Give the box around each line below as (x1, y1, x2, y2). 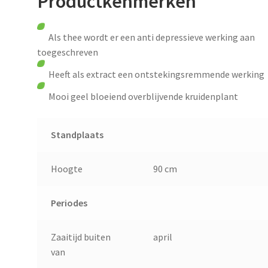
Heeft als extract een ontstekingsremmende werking (37, 68, 265, 81)
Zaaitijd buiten (50, 230, 111, 243)
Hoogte (50, 162, 83, 175)
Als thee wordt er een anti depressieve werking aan (37, 31, 255, 44)
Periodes (50, 196, 87, 209)
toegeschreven (37, 46, 99, 59)
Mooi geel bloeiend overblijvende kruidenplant (37, 90, 239, 103)
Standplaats (50, 128, 103, 141)
